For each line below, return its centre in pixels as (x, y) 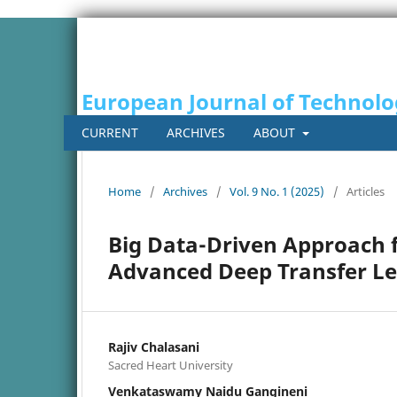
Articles (366, 191)
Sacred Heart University (171, 365)
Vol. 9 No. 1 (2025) (277, 191)
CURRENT (110, 132)
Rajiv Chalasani (154, 346)
